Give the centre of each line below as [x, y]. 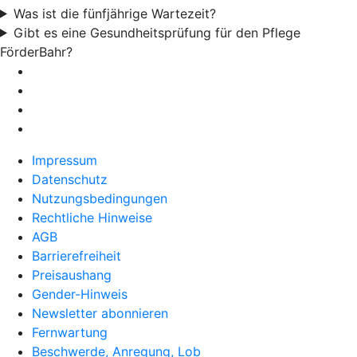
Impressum [65, 160]
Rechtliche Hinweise [92, 217]
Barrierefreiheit [76, 255]
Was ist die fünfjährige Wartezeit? [114, 13]
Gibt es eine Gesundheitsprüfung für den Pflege [157, 32]
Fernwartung [70, 332]
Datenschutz [70, 179]
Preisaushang [72, 275]
